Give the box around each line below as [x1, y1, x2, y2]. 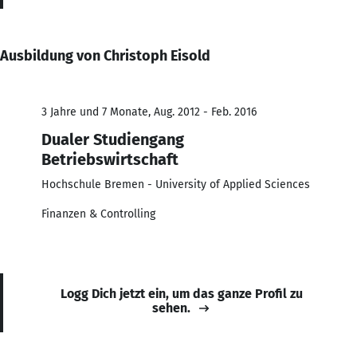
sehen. [152, 300, 190, 316]
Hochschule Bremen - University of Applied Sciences [41, 177, 310, 191]
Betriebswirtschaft [41, 149, 178, 169]
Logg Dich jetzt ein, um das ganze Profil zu [61, 285, 303, 301]
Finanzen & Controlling [41, 206, 155, 221]
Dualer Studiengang [41, 129, 184, 149]
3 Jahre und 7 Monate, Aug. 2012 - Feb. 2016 [41, 104, 257, 119]
